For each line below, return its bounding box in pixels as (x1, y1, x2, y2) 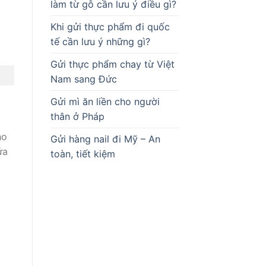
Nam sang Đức (50, 73, 117, 85)
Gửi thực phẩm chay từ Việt (50, 58, 175, 71)
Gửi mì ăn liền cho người (50, 96, 160, 108)
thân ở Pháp (50, 110, 104, 123)
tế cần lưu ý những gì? (50, 36, 150, 48)
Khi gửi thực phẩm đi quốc (50, 21, 170, 33)
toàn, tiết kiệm (50, 148, 115, 160)
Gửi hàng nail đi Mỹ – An (50, 133, 160, 145)
